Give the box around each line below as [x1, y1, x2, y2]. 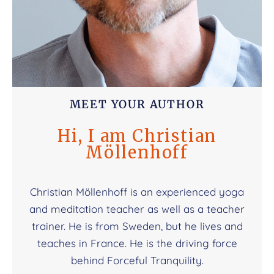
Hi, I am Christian [57, 125, 217, 146]
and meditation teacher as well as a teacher [29, 202, 245, 215]
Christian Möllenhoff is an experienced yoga [30, 185, 244, 198]
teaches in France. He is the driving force [37, 236, 237, 250]
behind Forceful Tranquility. [70, 253, 204, 267]
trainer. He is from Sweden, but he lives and [31, 219, 243, 232]
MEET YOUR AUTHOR [69, 97, 205, 112]
